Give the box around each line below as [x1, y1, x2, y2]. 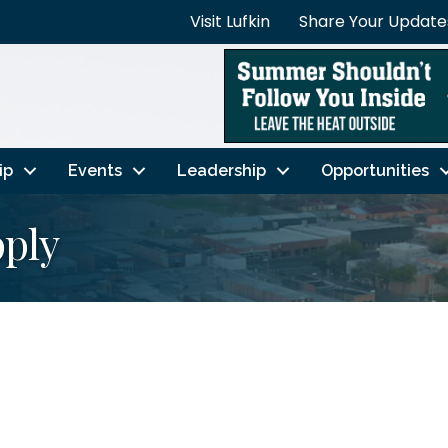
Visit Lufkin [190, 10, 270, 33]
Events [67, 160, 122, 180]
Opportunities [320, 160, 429, 180]
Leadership [176, 160, 266, 180]
